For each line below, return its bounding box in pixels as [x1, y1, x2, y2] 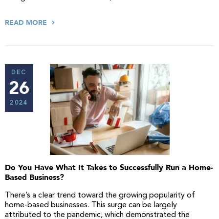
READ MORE [5, 18, 49, 27]
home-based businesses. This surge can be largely [5, 201, 177, 209]
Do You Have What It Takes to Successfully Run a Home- [5, 162, 213, 173]
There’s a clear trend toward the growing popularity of [5, 192, 195, 199]
